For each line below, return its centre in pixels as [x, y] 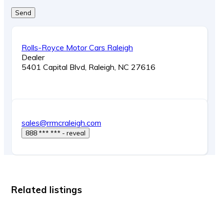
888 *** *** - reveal [74, 133]
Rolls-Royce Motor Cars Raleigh [77, 48]
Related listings [47, 190]
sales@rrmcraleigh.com [61, 123]
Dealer [33, 57]
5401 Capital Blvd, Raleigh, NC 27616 [88, 67]
